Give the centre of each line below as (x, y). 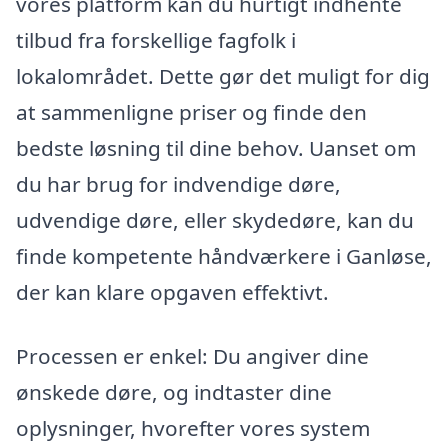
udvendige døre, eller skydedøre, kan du (215, 220)
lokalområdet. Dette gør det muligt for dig (223, 76)
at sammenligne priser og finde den (191, 112)
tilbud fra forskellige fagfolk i (156, 40)
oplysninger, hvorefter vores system (193, 427)
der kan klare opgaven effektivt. (172, 292)
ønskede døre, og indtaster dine (174, 391)
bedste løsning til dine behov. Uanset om (216, 148)
